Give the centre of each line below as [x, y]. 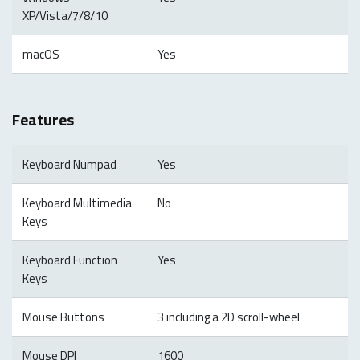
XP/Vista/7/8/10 [65, 16]
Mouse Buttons [63, 317]
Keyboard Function [70, 260]
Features [43, 119]
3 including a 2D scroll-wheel [228, 317]
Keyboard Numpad [69, 164]
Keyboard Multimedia [77, 202]
